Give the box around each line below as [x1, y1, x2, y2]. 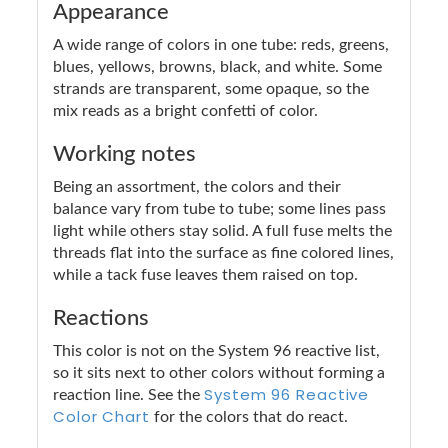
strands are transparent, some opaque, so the [53, 80, 369, 97]
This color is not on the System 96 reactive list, [53, 342, 380, 359]
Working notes [53, 142, 196, 165]
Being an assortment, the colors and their [53, 178, 341, 195]
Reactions [53, 306, 149, 329]
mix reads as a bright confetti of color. [53, 102, 318, 119]
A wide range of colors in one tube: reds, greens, [53, 36, 389, 53]
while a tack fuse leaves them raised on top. [53, 266, 358, 283]
